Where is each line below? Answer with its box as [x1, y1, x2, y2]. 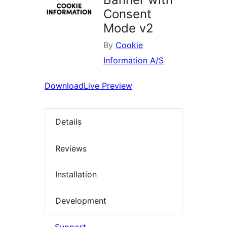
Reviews [55, 143, 87, 154]
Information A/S [103, 55, 164, 65]
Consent [103, 7, 152, 21]
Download [45, 81, 84, 91]
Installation [55, 169, 97, 180]
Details [55, 117, 82, 127]
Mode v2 [103, 21, 154, 35]
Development [55, 195, 106, 206]
